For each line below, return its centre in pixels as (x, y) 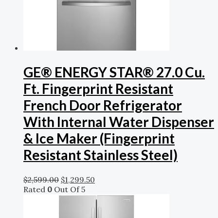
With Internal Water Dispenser (119, 122)
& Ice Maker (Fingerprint (99, 138)
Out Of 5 (69, 189)
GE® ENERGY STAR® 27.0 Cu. (114, 72)
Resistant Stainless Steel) (100, 155)
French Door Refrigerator (103, 105)
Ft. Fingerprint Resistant (98, 89)
